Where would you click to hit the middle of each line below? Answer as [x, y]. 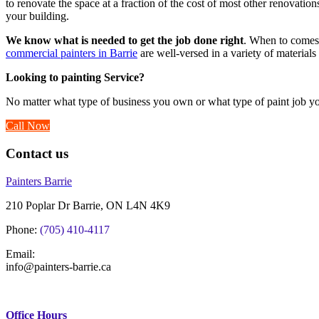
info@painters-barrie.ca [58, 266]
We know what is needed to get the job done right [125, 41]
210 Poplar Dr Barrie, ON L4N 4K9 [88, 205]
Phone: [23, 229]
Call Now [28, 126]
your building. [37, 16]
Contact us [37, 154]
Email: [20, 253]
